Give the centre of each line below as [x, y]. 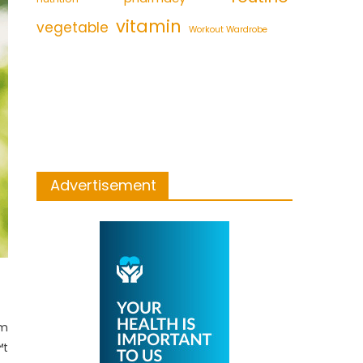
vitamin [149, 27]
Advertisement [104, 186]
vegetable [73, 28]
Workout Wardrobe [228, 30]
